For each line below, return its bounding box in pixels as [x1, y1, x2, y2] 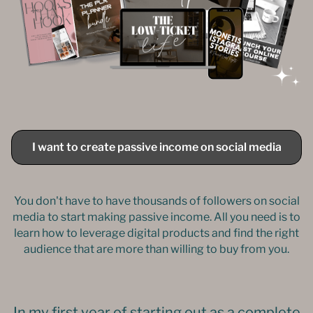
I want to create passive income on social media [31, 140, 282, 154]
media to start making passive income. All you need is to [13, 210, 300, 224]
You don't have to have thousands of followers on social [13, 194, 300, 208]
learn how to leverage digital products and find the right [14, 226, 299, 240]
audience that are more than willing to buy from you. [24, 242, 289, 256]
